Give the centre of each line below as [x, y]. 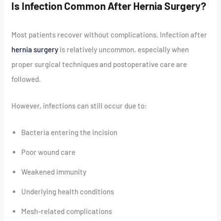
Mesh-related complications [67, 211]
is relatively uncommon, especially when [124, 50]
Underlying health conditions [68, 192]
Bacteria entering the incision [70, 132]
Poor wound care [49, 152]
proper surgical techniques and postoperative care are [99, 64]
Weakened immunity [54, 172]
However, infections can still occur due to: [79, 106]
